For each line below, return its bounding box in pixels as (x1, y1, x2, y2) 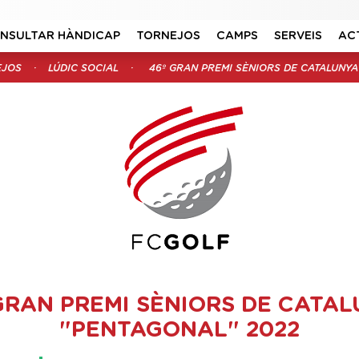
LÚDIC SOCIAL (47, 63, 119, 73)
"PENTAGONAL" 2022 (59, 319, 300, 341)
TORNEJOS (136, 30, 201, 42)
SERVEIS (274, 30, 323, 42)
